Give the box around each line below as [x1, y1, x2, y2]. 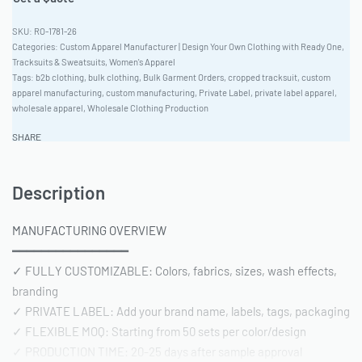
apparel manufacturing [12, 87, 102, 99]
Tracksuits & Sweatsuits [12, 57, 105, 68]
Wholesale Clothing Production [87, 103, 208, 114]
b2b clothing [36, 72, 84, 83]
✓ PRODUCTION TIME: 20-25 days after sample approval [12, 344, 302, 360]
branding [12, 284, 58, 299]
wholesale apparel [12, 103, 83, 114]
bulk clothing [88, 72, 139, 83]
